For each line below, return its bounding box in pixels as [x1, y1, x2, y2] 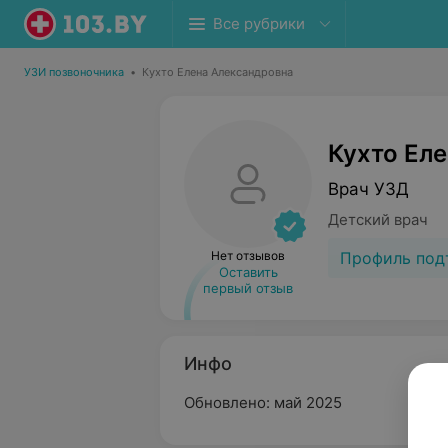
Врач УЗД [328, 178, 409, 199]
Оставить [218, 264, 278, 280]
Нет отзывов [211, 248, 285, 263]
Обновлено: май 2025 [184, 393, 342, 412]
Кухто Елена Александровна [142, 65, 293, 79]
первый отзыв [203, 280, 293, 296]
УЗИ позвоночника [24, 65, 124, 79]
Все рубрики [213, 14, 305, 33]
